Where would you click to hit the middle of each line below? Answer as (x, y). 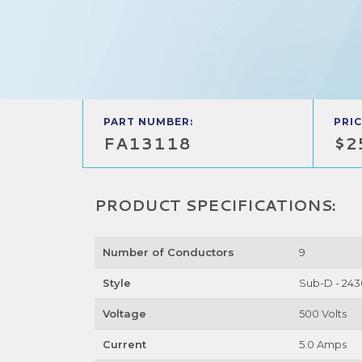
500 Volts (322, 314)
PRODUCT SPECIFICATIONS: (215, 205)
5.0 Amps (322, 344)
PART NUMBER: (148, 122)
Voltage (124, 314)
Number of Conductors (168, 252)
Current (124, 344)
